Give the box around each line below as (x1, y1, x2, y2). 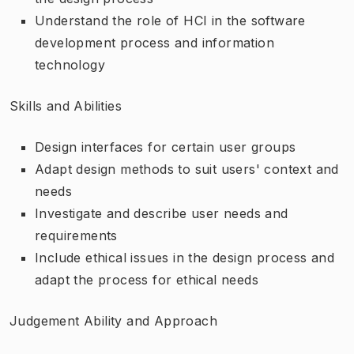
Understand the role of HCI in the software (35, 12, 306, 28)
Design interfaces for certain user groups (35, 138, 296, 155)
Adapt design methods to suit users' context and (35, 160, 339, 177)
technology (35, 56, 106, 73)
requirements (35, 227, 118, 243)
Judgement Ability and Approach (9, 312, 217, 329)
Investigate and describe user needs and (35, 205, 288, 221)
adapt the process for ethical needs (35, 271, 258, 288)
